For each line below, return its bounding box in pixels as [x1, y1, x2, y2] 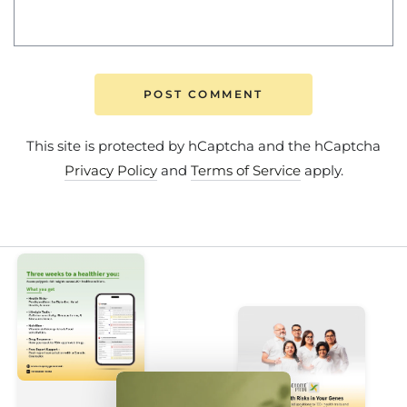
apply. [300, 161, 343, 179]
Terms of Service [190, 161, 301, 179]
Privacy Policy [64, 161, 157, 179]
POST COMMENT [144, 86, 263, 101]
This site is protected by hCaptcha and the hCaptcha [26, 136, 381, 154]
